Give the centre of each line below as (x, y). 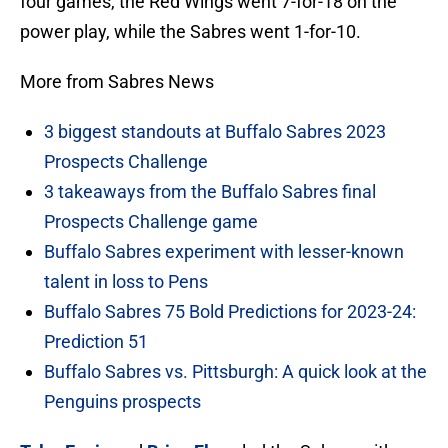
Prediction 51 (96, 342)
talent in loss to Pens (126, 282)
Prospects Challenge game (151, 222)
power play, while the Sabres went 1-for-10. (190, 32)
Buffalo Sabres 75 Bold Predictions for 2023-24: (230, 312)
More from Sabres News (117, 82)
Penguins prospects (122, 402)
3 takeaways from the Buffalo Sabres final (210, 192)
